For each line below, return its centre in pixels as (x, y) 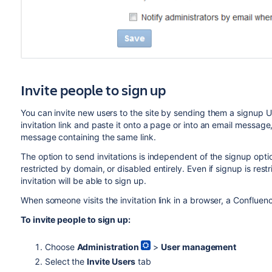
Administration (108, 247)
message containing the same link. (88, 137)
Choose (61, 247)
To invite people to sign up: (76, 220)
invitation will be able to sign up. (83, 181)
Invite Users (111, 262)
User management (199, 247)
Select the (66, 262)
